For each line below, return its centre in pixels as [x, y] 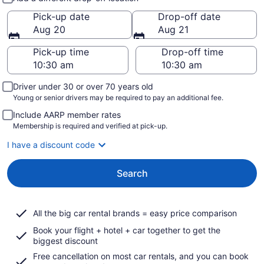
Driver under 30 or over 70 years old [83, 86]
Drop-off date [189, 16]
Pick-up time [61, 52]
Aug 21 [173, 29]
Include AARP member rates [67, 115]
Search [132, 173]
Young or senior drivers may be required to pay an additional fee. [118, 98]
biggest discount [65, 241]
